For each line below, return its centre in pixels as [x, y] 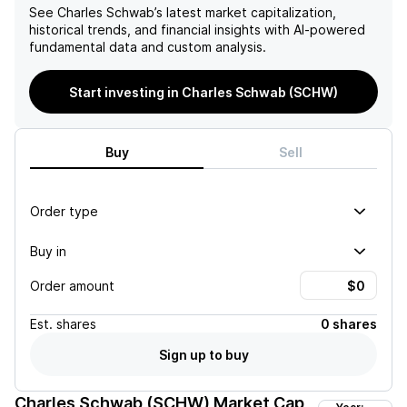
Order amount [72, 285]
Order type [64, 211]
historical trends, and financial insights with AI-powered [197, 30]
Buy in [48, 251]
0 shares [349, 324]
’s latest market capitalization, [245, 12]
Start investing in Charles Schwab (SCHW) [203, 92]
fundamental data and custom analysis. [148, 47]
